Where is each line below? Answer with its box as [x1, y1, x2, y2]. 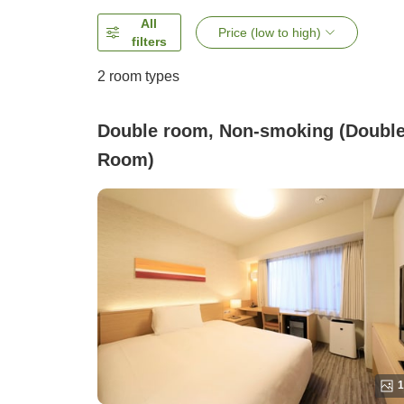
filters [131, 34, 167, 50]
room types [106, 69, 179, 85]
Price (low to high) [218, 25, 322, 41]
